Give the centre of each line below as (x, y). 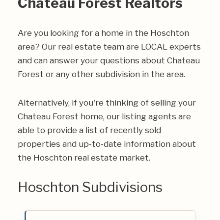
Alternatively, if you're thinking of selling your (107, 103)
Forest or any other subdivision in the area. (101, 74)
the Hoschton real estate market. (84, 158)
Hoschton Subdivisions (90, 187)
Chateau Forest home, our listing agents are (104, 116)
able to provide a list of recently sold (89, 130)
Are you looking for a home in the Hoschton (103, 33)
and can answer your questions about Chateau (109, 60)
